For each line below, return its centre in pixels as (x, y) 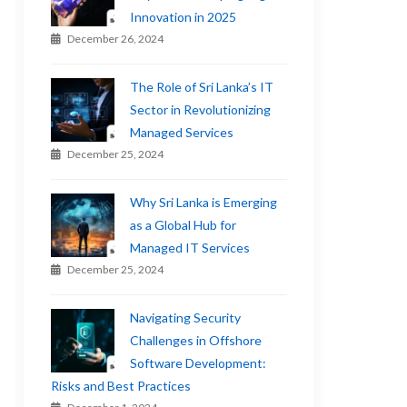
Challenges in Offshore (196, 340)
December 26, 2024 (116, 39)
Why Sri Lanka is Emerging (204, 202)
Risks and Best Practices (121, 386)
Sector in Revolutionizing (201, 109)
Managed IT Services (190, 248)
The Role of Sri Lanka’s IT (202, 87)
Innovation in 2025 (184, 17)
